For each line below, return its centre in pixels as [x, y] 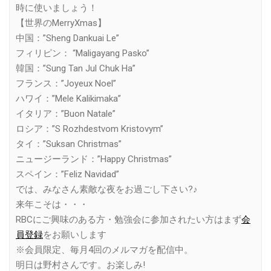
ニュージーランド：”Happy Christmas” [94, 159]
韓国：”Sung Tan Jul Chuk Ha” [76, 68]
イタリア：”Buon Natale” [66, 113]
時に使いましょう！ [57, 8]
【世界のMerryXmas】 [61, 23]
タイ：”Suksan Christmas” [69, 144]
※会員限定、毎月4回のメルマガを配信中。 [104, 250]
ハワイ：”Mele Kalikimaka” [68, 98]
